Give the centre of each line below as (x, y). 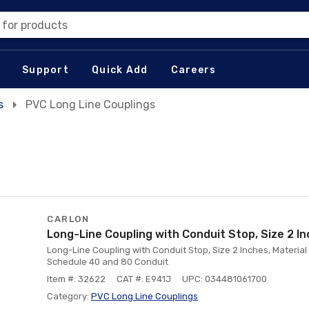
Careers (193, 70)
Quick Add (120, 70)
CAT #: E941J (144, 279)
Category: (69, 296)
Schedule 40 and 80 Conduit (108, 262)
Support (46, 70)
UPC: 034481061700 (225, 279)
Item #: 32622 (76, 279)
